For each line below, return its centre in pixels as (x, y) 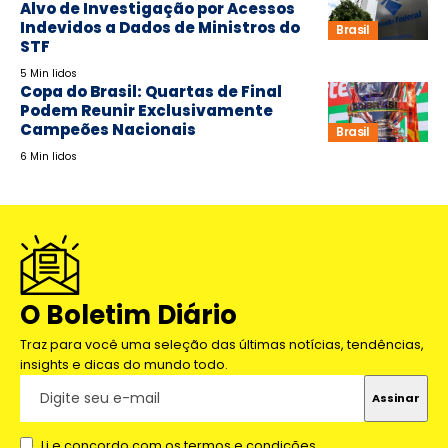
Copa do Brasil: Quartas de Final (151, 91)
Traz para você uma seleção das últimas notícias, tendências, (222, 344)
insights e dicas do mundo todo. (124, 364)
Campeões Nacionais (108, 129)
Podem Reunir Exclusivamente (146, 110)
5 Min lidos (48, 73)
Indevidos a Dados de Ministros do (160, 27)
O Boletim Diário (128, 314)
